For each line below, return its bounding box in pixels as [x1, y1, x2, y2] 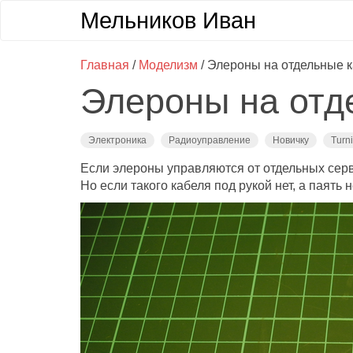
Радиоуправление [169, 135, 251, 146]
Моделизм [139, 58, 198, 72]
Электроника [88, 135, 147, 146]
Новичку [273, 135, 309, 146]
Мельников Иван [80, 8, 256, 33]
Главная [80, 58, 129, 72]
